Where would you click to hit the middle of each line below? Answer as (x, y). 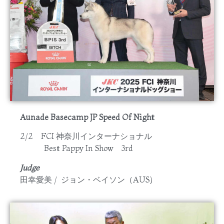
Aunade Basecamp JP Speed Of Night (87, 117)
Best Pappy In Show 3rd (76, 148)
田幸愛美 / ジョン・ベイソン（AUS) (86, 179)
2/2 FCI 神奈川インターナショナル (86, 136)
